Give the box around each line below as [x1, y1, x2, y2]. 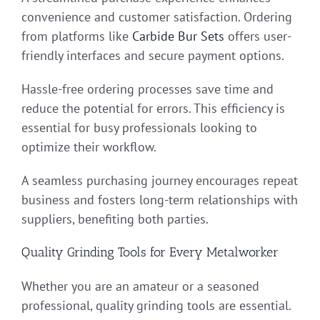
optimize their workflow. [21, 139, 156, 156]
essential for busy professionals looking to [21, 119, 257, 136]
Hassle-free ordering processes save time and [21, 81, 274, 98]
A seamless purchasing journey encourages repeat [21, 172, 298, 189]
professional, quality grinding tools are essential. [21, 296, 291, 314]
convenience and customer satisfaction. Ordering [21, 9, 292, 26]
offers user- [224, 28, 291, 45]
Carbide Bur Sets [132, 28, 224, 45]
